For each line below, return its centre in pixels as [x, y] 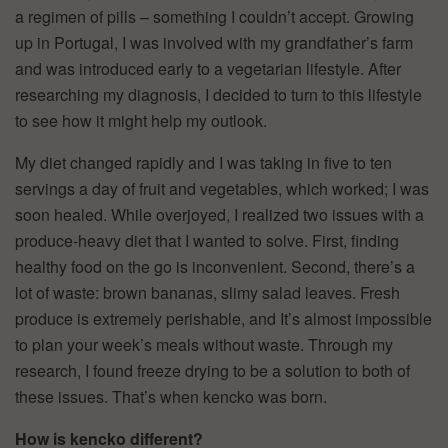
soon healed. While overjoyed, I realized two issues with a [219, 214]
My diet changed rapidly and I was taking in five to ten [203, 162]
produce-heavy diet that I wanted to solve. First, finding [207, 240]
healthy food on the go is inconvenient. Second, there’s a [215, 266]
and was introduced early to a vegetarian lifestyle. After [208, 68]
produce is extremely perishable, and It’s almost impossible [223, 318]
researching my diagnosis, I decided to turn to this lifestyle [218, 94]
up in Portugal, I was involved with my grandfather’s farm [214, 42]
